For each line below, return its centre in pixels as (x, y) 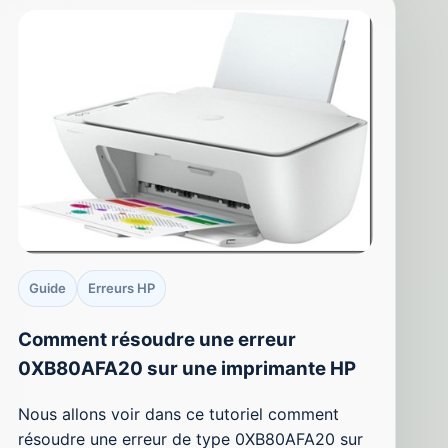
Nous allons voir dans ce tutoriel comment (178, 414)
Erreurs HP (121, 287)
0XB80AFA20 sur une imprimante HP (186, 369)
